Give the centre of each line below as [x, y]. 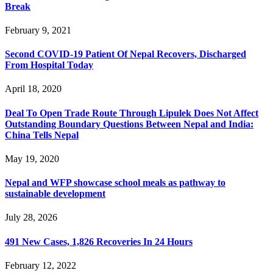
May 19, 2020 [32, 158]
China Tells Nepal [42, 135]
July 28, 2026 [31, 218]
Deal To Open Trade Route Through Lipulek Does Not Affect [132, 113]
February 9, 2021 [38, 30]
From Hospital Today [49, 65]
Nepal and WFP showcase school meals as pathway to [115, 183]
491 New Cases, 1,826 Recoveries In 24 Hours [99, 241]
